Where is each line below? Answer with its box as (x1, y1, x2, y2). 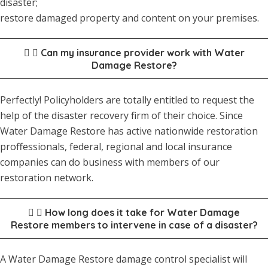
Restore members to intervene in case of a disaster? (10, 218, 258, 231)
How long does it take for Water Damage (45, 206, 240, 218)
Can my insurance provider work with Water (40, 47, 245, 59)
